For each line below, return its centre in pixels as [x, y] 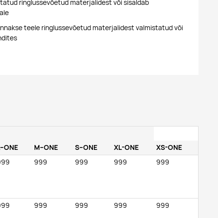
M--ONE [46, 147]
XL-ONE [126, 147]
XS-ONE [169, 147]
